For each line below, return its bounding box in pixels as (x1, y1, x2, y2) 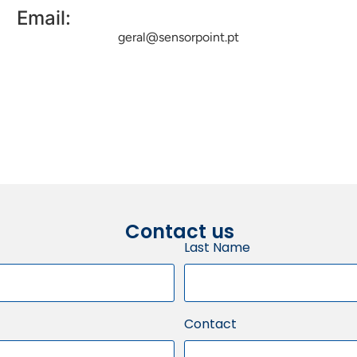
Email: (16, 6, 71, 30)
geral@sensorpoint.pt (117, 29, 239, 45)
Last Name (184, 238, 250, 257)
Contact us (124, 218, 234, 245)
